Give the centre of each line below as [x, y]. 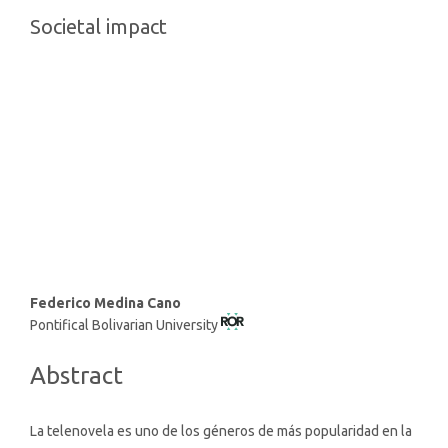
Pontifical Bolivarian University [125, 324]
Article [65, 330]
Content [74, 356]
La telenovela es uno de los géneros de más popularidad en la [221, 430]
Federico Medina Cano [105, 303]
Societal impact [98, 26]
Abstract [76, 375]
